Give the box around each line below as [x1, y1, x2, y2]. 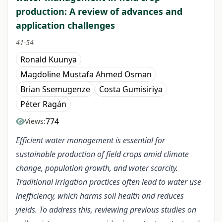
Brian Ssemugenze [20, 84, 90, 95]
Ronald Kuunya [20, 54, 77, 65]
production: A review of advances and [16, 5, 182, 18]
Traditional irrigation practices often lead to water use [16, 176, 201, 188]
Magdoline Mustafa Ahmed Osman [20, 69, 152, 80]
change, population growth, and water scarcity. [16, 163, 178, 174]
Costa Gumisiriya [99, 84, 163, 95]
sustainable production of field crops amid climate [16, 149, 189, 160]
